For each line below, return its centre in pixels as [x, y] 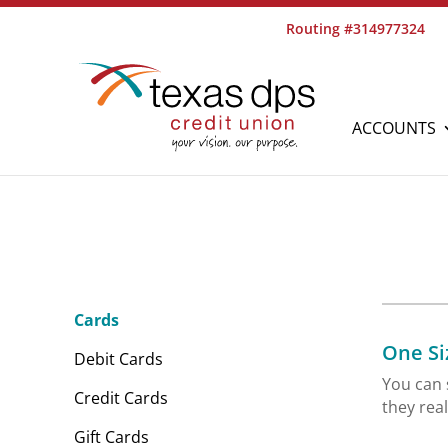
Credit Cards [120, 398]
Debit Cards [118, 359]
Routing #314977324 [356, 28]
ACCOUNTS [394, 127]
